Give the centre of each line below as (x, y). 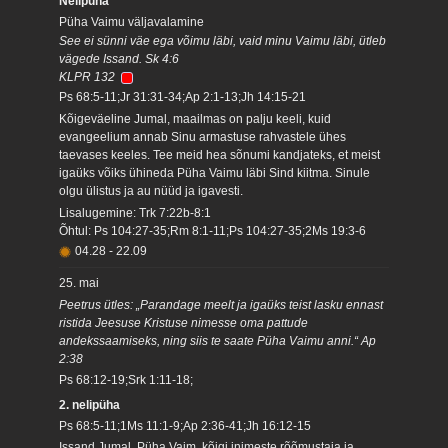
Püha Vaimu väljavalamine (132, 21)
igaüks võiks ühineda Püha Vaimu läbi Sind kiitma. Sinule (215, 172)
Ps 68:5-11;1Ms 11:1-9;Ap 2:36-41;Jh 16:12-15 (185, 425)
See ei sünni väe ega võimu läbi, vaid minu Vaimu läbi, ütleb (223, 41)
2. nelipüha (90, 405)
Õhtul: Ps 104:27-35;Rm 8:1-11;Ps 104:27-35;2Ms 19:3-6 (213, 230)
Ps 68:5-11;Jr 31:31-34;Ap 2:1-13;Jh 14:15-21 (183, 97)
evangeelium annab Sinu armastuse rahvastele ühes (203, 136)
